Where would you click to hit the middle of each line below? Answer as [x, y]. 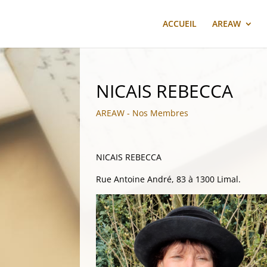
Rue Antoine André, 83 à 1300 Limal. [169, 179]
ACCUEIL [179, 24]
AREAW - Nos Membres [142, 113]
